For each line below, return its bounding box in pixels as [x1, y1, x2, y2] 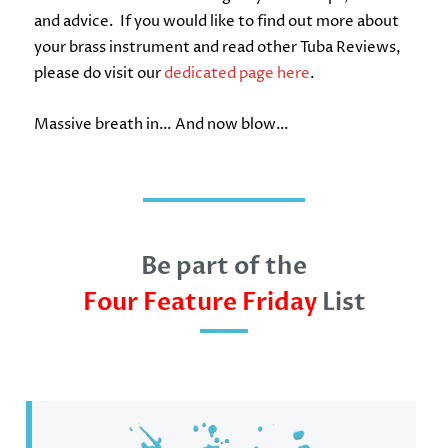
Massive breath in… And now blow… [34, 114, 290, 135]
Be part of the [141, 249, 307, 283]
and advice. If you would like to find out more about [34, 11, 400, 32]
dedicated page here [164, 63, 311, 84]
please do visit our [34, 63, 165, 84]
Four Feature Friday [82, 285, 317, 319]
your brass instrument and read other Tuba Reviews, [34, 37, 402, 58]
